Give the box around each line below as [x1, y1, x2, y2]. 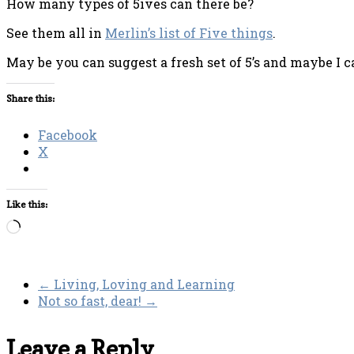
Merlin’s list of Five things [105, 24, 273, 42]
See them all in [6, 24, 105, 42]
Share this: [6, 92, 55, 105]
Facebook [38, 126, 97, 144]
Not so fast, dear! [38, 292, 145, 310]
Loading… [20, 219, 74, 233]
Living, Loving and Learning [51, 276, 235, 293]
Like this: [6, 198, 47, 211]
